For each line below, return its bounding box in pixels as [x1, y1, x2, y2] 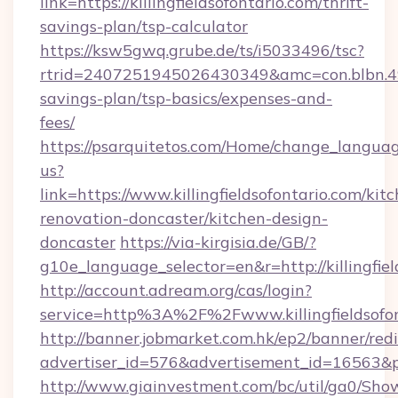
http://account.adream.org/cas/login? [40, 280, 312, 300]
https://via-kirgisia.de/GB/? [120, 232, 316, 252]
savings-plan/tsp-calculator [40, 16, 248, 36]
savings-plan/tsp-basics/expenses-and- [40, 88, 332, 108]
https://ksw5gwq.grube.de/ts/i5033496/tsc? [40, 40, 364, 60]
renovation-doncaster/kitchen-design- [40, 208, 328, 228]
